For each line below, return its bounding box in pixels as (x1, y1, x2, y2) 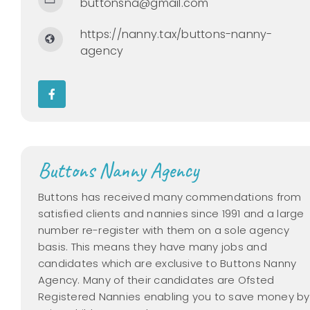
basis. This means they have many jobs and (38, 239, 267, 254)
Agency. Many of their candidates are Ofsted (38, 273, 275, 287)
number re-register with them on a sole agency (38, 223, 289, 237)
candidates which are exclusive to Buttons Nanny (38, 256, 297, 271)
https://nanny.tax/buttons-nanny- (80, 26, 273, 42)
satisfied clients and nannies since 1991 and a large (38, 206, 304, 221)
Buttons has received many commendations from (38, 190, 302, 204)
